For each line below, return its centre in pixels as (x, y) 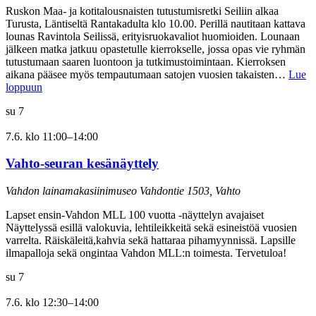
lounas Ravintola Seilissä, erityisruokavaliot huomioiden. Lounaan (153, 36)
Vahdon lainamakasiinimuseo (73, 191)
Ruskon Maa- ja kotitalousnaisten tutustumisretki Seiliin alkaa (142, 11)
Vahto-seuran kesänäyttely (82, 164)
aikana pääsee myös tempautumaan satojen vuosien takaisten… (147, 74)
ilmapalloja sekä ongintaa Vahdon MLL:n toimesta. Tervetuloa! (146, 253)
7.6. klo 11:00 (36, 136)
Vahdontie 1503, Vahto (190, 191)
